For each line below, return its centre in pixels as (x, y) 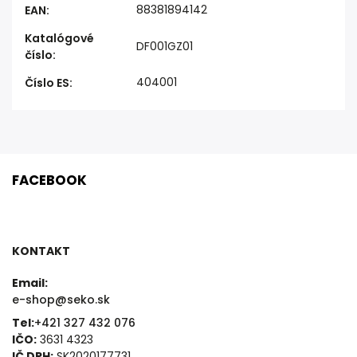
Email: (30, 282)
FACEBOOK (49, 180)
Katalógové (59, 39)
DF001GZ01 (165, 47)
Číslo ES (47, 83)
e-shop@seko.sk (61, 299)
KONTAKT (41, 251)
